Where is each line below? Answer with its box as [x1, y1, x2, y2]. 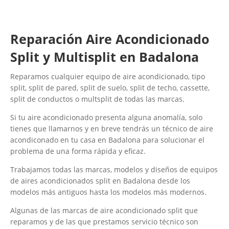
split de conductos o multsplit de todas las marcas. [10, 94, 185, 104]
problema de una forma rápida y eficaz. [10, 146, 146, 156]
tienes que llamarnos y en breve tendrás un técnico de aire [10, 124, 213, 134]
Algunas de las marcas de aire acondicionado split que [10, 205, 198, 216]
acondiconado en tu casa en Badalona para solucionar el [10, 135, 204, 145]
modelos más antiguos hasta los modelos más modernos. [10, 187, 207, 197]
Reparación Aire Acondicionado [10, 30, 209, 48]
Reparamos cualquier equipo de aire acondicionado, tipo [10, 72, 205, 82]
